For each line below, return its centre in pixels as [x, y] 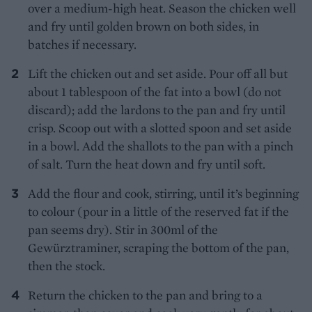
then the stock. [67, 266]
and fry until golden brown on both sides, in [143, 26]
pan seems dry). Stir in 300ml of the [123, 230]
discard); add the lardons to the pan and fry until [157, 110]
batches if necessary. [82, 45]
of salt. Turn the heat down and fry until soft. [147, 164]
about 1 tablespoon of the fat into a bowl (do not [155, 92]
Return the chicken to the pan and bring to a [145, 295]
